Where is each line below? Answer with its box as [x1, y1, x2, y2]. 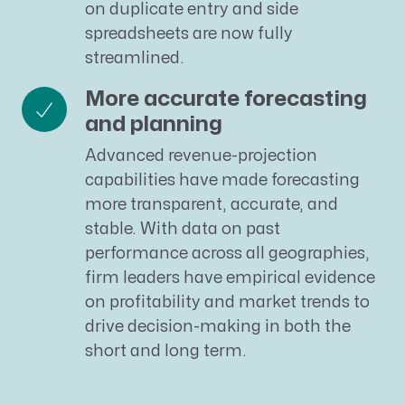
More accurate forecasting [84, 89, 367, 110]
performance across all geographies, [84, 246, 370, 262]
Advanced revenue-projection [84, 148, 317, 165]
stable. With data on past [84, 221, 280, 238]
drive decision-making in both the [84, 319, 351, 335]
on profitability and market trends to [84, 295, 370, 311]
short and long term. [84, 344, 250, 360]
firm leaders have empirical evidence [84, 270, 375, 287]
